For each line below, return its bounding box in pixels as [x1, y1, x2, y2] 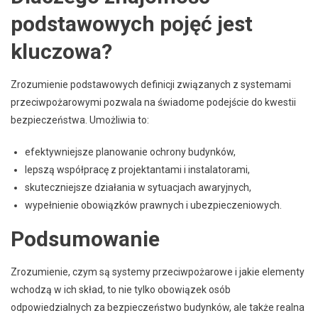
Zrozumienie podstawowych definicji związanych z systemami [11, 78, 291, 90]
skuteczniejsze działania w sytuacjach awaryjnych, [25, 181, 251, 193]
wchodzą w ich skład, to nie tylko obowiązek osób [11, 283, 231, 295]
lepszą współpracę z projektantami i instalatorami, [25, 163, 250, 175]
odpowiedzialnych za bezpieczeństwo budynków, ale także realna [11, 301, 305, 313]
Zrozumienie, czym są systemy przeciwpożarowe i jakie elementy [11, 265, 305, 278]
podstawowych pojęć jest [11, 11, 253, 36]
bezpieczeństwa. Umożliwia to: [11, 114, 149, 126]
